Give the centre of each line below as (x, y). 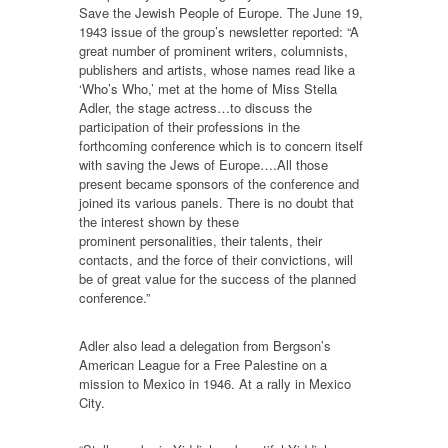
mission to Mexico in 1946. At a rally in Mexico (215, 383)
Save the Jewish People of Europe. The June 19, (221, 12)
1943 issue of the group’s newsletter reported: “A (219, 31)
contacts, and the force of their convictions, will (216, 259)
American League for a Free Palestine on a (203, 364)
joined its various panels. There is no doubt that (216, 202)
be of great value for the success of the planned (217, 278)
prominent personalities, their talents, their (200, 240)
